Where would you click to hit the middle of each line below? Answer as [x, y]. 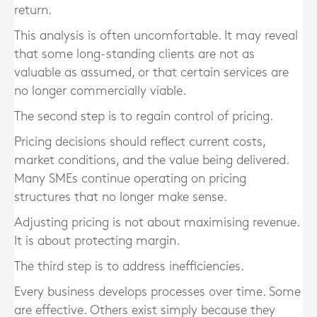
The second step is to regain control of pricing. [144, 116]
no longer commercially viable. [100, 91]
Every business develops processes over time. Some [157, 292]
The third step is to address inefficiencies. [129, 266]
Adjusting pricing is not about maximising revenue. [157, 223]
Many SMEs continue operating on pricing [130, 179]
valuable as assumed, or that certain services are [151, 73]
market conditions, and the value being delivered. [151, 160]
